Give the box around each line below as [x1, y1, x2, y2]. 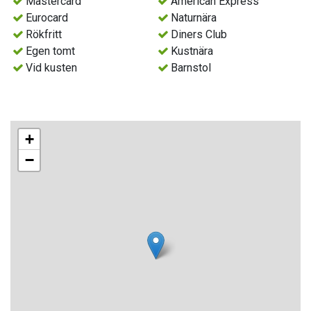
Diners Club [171, 28, 228, 42]
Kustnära [171, 44, 214, 58]
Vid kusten [26, 61, 78, 75]
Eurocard [26, 11, 69, 25]
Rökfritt [26, 28, 62, 42]
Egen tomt [26, 44, 76, 58]
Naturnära [171, 11, 217, 25]
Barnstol [171, 61, 212, 75]
